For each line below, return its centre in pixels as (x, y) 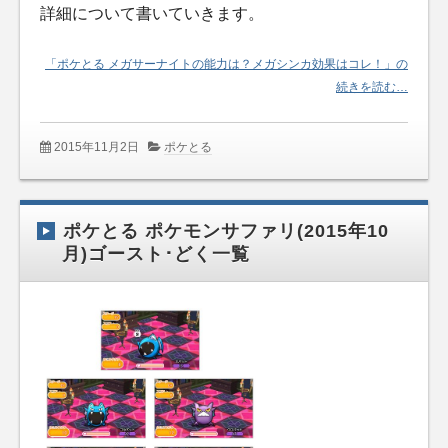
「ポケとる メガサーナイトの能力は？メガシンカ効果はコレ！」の (226, 63)
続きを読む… (372, 86)
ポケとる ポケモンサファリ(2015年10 (226, 231)
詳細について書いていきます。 (152, 14)
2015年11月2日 (96, 147)
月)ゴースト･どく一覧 (156, 254)
